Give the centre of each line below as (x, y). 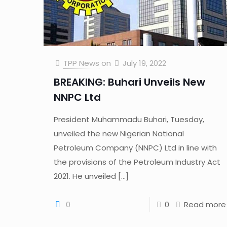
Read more (205, 204)
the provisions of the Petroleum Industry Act (137, 162)
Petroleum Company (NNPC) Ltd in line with (135, 147)
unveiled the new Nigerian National (119, 133)
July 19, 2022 (144, 63)
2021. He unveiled (85, 176)
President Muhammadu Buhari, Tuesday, (129, 119)
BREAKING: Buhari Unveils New (129, 82)
